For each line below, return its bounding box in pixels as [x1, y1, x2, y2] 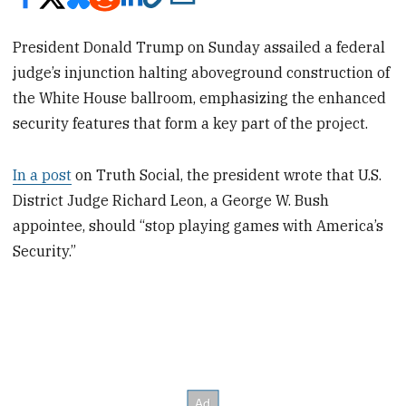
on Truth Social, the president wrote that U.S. [72, 165, 382, 184]
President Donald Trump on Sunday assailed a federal [13, 38, 386, 57]
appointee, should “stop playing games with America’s [13, 216, 384, 235]
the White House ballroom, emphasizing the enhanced [13, 89, 387, 108]
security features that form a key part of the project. [13, 114, 369, 133]
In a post [13, 165, 72, 184]
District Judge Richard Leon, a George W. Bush [13, 190, 330, 209]
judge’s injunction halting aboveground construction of [13, 63, 391, 82]
